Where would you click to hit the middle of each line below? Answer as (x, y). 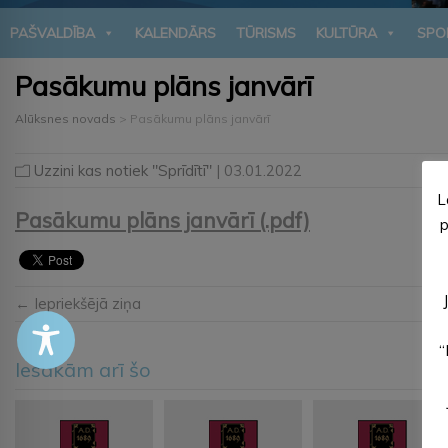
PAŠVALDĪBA (52, 32)
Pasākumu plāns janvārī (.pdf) (162, 219)
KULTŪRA (346, 32)
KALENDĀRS (175, 32)
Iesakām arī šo (83, 369)
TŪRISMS (266, 32)
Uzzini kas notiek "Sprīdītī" (123, 170)
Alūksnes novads (65, 118)
